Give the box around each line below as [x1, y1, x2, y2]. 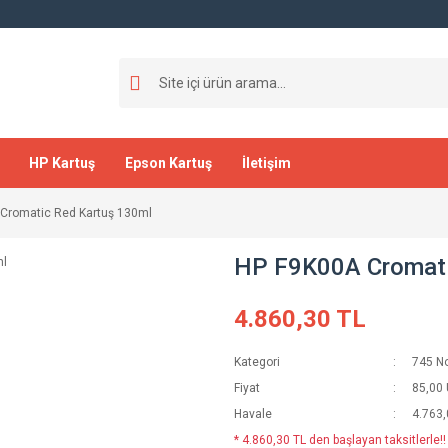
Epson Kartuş [125, 154, 212, 171]
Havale [234, 407, 272, 421]
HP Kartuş [29, 154, 95, 171]
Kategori [234, 355, 280, 369]
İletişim [242, 154, 291, 171]
